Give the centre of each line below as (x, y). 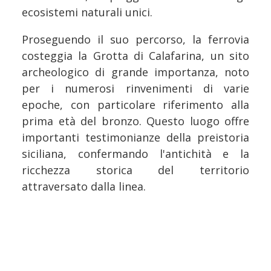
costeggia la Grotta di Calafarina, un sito (135, 55)
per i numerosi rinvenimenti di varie (135, 88)
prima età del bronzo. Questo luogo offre (135, 121)
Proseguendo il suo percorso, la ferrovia (135, 39)
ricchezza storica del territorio (135, 170)
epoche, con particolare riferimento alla (135, 104)
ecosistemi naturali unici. (87, 12)
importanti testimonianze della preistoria (135, 137)
